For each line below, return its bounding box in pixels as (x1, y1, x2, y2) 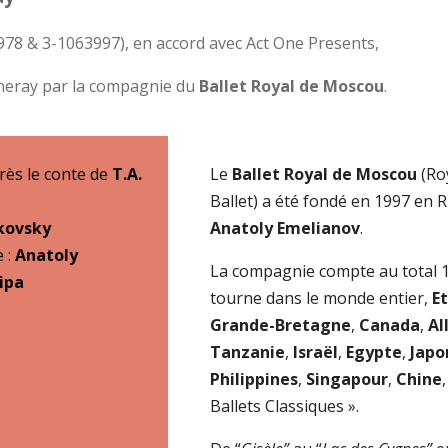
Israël (293, 340, 339, 363)
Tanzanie (210, 340, 286, 363)
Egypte (346, 340, 403, 363)
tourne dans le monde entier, (210, 286, 433, 309)
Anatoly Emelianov (210, 216, 361, 239)
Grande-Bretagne (210, 313, 352, 336)
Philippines (210, 367, 299, 390)
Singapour (306, 367, 389, 390)
